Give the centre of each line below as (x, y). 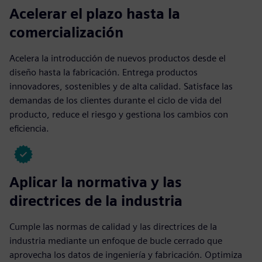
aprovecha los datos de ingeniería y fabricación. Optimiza (126, 254)
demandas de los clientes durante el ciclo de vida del (116, 100)
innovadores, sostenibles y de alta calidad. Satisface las (121, 86)
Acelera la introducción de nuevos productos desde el (118, 58)
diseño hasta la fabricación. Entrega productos (104, 72)
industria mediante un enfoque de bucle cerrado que (116, 240)
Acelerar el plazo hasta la (95, 13)
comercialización (66, 32)
